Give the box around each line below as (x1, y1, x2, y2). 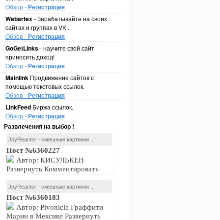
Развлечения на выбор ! (4, 122, 74, 131)
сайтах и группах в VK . (5, 23, 69, 31)
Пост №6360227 (6, 146, 60, 154)
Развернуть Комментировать (6, 165, 101, 173)
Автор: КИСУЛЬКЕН (14, 156, 84, 164)
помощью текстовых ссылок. (5, 82, 84, 90)
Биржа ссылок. (31, 103, 73, 111)
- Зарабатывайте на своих (32, 14, 107, 23)
